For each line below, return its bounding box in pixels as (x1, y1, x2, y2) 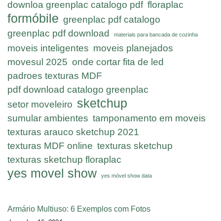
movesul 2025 (7, 56, 68, 67)
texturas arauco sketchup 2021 (7, 126, 139, 137)
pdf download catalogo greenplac (7, 84, 148, 95)
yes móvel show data (101, 172, 152, 179)
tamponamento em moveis (93, 112, 206, 123)
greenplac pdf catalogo (63, 14, 160, 25)
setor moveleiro (7, 99, 73, 110)
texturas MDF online (7, 140, 93, 151)
